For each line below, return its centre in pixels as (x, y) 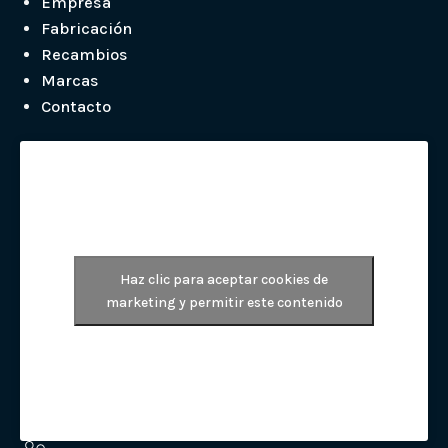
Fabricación (86, 28)
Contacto (76, 106)
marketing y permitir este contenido (224, 302)
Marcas (70, 80)
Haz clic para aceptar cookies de (224, 279)
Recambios (84, 54)
